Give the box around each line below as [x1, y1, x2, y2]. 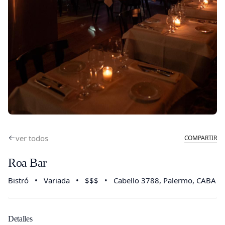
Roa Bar [8, 153, 47, 170]
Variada [44, 175, 70, 185]
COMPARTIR [184, 133, 217, 142]
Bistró [8, 175, 29, 185]
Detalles [8, 212, 33, 224]
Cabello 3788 [114, 175, 159, 185]
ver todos [16, 133, 48, 143]
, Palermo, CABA [159, 175, 216, 185]
